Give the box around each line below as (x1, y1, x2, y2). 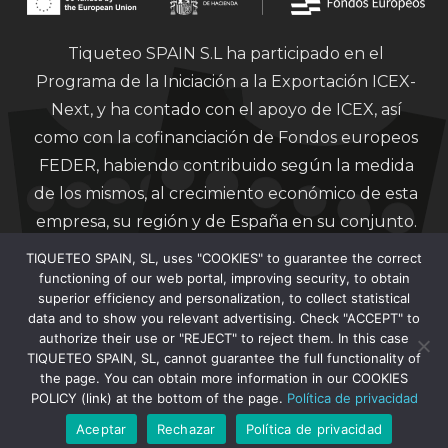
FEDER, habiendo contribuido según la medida (38, 155, 414, 175)
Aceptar (75, 420, 127, 437)
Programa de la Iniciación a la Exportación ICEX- (36, 71, 416, 91)
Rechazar (156, 420, 216, 437)
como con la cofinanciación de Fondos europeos (34, 127, 418, 147)
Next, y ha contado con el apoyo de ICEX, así (50, 99, 402, 119)
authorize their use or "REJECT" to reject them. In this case (39, 330, 409, 346)
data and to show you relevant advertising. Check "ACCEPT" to (28, 310, 420, 326)
